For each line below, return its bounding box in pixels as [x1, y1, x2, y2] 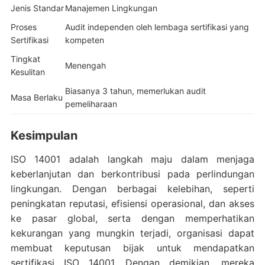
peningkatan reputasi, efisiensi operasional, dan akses [10, 197, 255, 209]
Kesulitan [10, 66, 45, 77]
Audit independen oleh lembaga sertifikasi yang [64, 21, 249, 32]
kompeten [64, 34, 104, 45]
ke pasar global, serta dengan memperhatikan [10, 212, 255, 224]
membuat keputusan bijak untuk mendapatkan [10, 241, 255, 254]
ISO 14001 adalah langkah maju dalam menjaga [10, 153, 255, 165]
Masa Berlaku [10, 92, 63, 102]
